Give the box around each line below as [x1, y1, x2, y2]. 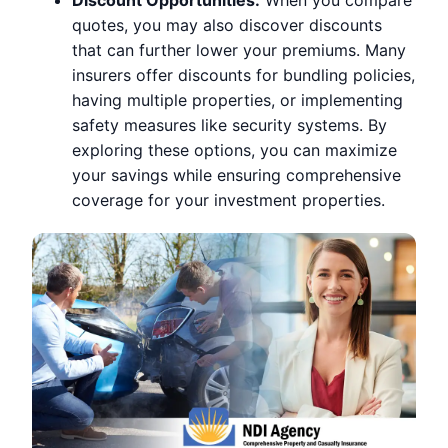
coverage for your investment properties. [72, 189, 385, 210]
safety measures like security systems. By [72, 114, 387, 135]
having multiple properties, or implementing [72, 89, 403, 110]
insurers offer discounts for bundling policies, [72, 64, 415, 85]
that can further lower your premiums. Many [72, 39, 406, 60]
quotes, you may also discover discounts [72, 14, 382, 35]
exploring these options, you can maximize [72, 139, 397, 160]
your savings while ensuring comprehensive [72, 164, 401, 185]
